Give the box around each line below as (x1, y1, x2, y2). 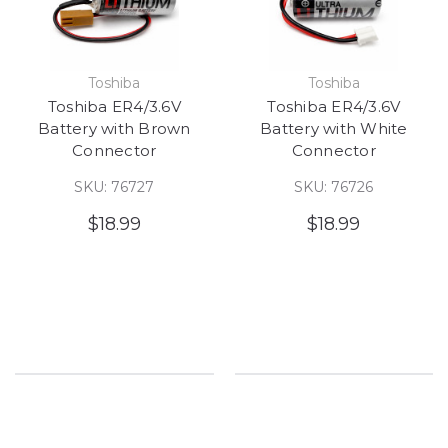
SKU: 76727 (74, 177, 155, 196)
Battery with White (260, 118, 408, 138)
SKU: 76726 (294, 177, 374, 196)
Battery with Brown (38, 118, 191, 138)
